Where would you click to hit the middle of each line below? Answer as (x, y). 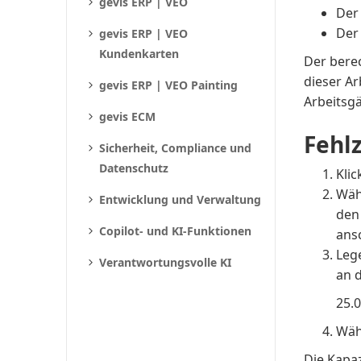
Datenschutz (134, 168)
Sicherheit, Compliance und (176, 148)
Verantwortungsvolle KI (166, 262)
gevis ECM (128, 116)
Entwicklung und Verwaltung (180, 199)
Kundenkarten (139, 54)
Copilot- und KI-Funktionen (176, 231)
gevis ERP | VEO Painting (169, 85)
